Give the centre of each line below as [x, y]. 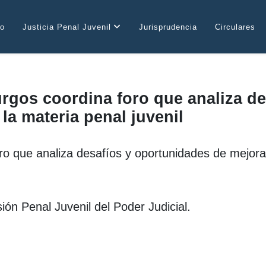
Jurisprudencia [168, 27]
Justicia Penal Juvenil [66, 27]
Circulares [235, 27]
